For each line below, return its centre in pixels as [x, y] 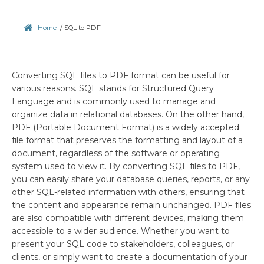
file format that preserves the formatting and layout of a [127, 140]
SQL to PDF [82, 28]
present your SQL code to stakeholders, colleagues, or [123, 244]
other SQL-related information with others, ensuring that [128, 192]
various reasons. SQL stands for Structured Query [113, 88]
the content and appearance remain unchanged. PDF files [131, 205]
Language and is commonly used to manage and [114, 101]
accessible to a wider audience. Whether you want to [121, 231]
